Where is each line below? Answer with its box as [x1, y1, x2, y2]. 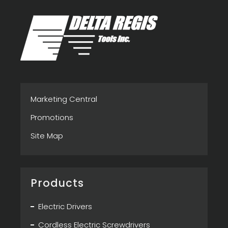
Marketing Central [31, 94, 97, 105]
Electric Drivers [38, 201, 92, 212]
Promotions [31, 112, 73, 123]
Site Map [31, 130, 63, 141]
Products [31, 176, 84, 191]
